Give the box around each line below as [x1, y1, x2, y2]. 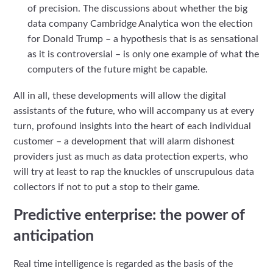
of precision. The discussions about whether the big [27, 3, 247, 13]
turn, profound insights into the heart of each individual [13, 121, 252, 131]
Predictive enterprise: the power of [13, 208, 246, 224]
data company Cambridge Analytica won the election [27, 18, 253, 29]
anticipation [13, 229, 94, 244]
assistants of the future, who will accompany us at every [13, 105, 255, 116]
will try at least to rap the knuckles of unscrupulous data [13, 166, 255, 177]
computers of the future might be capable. [27, 64, 208, 74]
